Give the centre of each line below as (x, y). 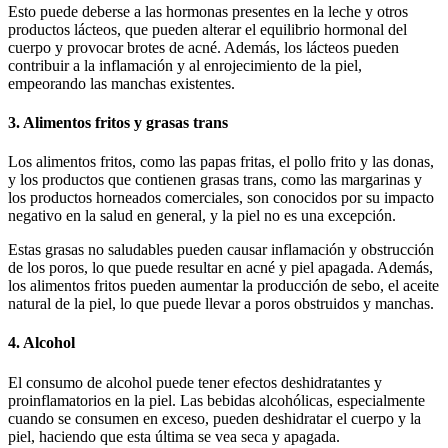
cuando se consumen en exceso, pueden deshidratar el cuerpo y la (214, 418)
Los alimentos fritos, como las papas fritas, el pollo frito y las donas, (221, 162)
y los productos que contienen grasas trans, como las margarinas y (215, 180)
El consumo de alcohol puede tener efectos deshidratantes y (195, 382)
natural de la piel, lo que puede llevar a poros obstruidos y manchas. (221, 304)
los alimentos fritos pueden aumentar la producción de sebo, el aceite (223, 286)
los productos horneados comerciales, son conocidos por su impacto (221, 198)
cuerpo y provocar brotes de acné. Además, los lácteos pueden (203, 47)
